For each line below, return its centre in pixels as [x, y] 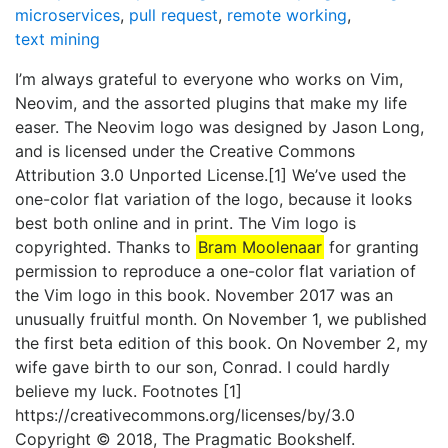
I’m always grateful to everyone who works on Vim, [209, 79]
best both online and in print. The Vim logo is [185, 223]
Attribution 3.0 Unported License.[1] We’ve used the [210, 175]
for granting [371, 247]
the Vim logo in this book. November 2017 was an [204, 295]
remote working [287, 15]
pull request [173, 15]
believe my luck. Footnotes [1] [128, 391]
